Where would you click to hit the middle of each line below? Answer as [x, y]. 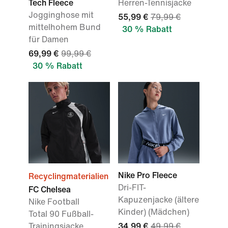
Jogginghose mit [61, 15]
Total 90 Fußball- [61, 214]
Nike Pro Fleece [148, 175]
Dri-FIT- [132, 188]
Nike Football [54, 202]
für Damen [49, 39]
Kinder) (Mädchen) [154, 212]
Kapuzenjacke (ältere [159, 200]
